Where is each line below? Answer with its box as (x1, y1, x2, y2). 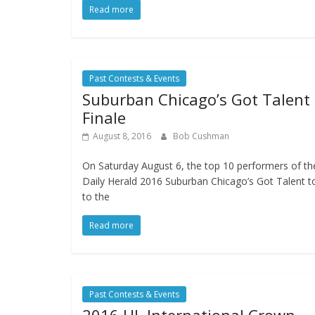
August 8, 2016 (93, 130, 151, 143)
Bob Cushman (173, 130, 229, 143)
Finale (82, 107, 126, 129)
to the (82, 190, 110, 204)
